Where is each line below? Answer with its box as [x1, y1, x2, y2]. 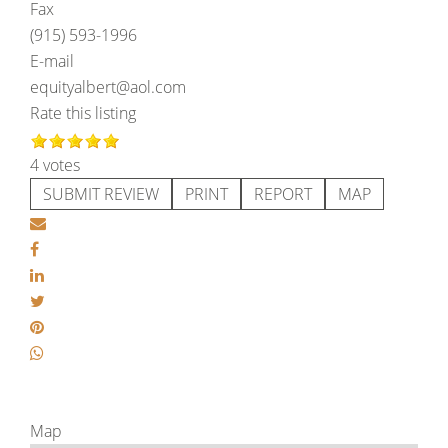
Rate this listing [30, 102, 136, 124]
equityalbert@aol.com [30, 76, 186, 98]
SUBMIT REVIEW [43, 183, 159, 205]
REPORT [254, 183, 312, 205]
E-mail [30, 50, 74, 72]
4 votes [30, 154, 80, 176]
